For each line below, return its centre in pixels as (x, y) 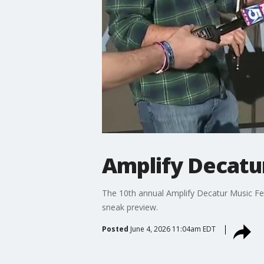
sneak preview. (131, 207)
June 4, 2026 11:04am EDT (173, 229)
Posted (115, 229)
